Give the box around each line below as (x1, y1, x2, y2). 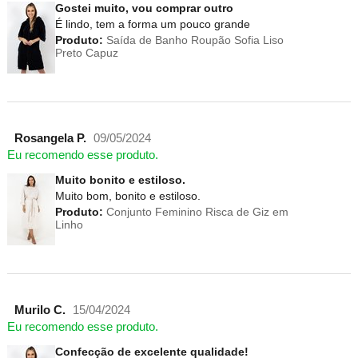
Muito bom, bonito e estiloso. (54, 189, 201, 203)
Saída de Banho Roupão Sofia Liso (102, 34, 284, 47)
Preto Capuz (54, 46, 118, 60)
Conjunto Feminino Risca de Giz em (102, 205, 288, 219)
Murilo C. (14, 304, 66, 317)
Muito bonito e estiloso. (54, 173, 185, 187)
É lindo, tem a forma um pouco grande (54, 18, 250, 31)
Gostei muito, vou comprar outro (54, 2, 233, 15)
